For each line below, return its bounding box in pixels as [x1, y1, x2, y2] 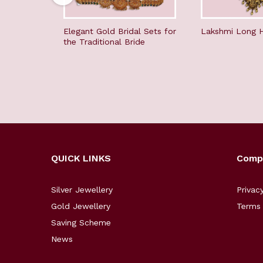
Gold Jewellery [51, 201, 110, 211]
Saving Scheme [51, 218, 111, 228]
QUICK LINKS [51, 153, 111, 164]
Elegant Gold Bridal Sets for [63, 26, 176, 36]
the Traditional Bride [63, 37, 145, 47]
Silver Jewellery [51, 185, 113, 195]
